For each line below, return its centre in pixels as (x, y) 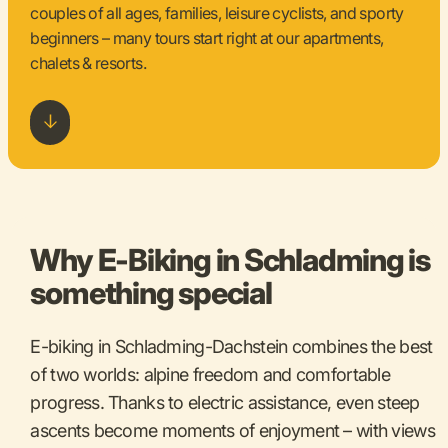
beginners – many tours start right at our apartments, (207, 37)
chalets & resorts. (88, 62)
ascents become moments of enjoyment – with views (232, 430)
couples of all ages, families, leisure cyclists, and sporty (217, 12)
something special (151, 292)
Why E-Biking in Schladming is (230, 259)
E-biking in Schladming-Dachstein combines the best (231, 346)
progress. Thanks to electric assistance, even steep (225, 402)
